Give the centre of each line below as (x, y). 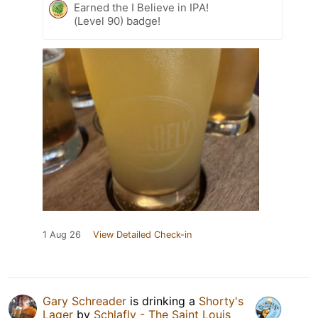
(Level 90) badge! (117, 21)
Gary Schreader (84, 301)
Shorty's (221, 301)
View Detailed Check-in (142, 234)
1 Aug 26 (62, 234)
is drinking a (163, 301)
